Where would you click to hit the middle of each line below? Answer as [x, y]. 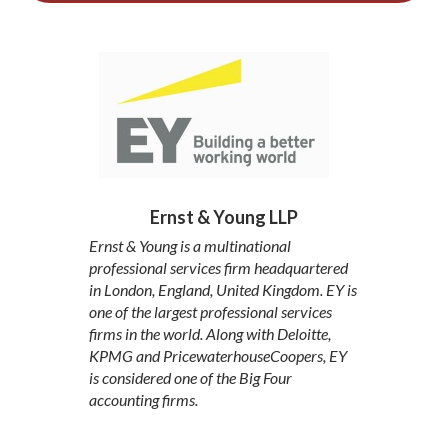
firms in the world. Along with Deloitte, [210, 334]
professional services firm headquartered [218, 268]
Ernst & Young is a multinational [190, 246]
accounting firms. [143, 400]
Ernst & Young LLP [224, 216]
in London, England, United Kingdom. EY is [223, 290]
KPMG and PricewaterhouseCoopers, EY [218, 356]
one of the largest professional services [210, 312]
